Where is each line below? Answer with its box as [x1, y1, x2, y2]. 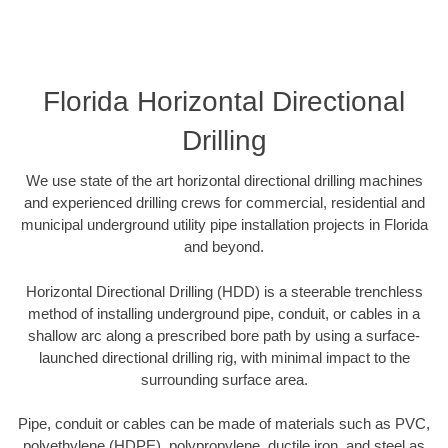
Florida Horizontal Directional [43, 86, 405, 118]
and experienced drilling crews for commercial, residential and [23, 194, 425, 212]
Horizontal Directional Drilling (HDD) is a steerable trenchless [25, 282, 423, 300]
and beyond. [184, 238, 264, 256]
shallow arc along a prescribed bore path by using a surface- [28, 326, 420, 344]
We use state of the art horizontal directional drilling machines [25, 172, 423, 190]
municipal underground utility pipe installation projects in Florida [20, 216, 428, 234]
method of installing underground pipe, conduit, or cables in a [28, 304, 420, 322]
